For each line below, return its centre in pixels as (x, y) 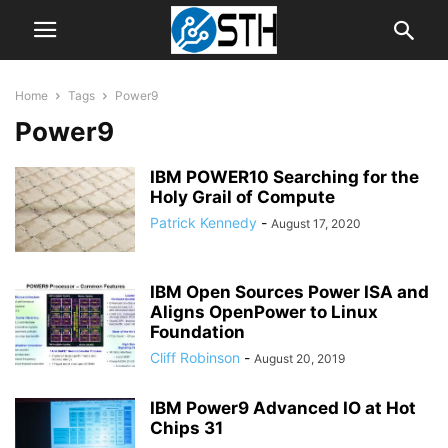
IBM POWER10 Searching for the (284, 177)
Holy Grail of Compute (242, 197)
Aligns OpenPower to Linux (264, 312)
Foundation (197, 332)
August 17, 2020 (316, 223)
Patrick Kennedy (203, 222)
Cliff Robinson (195, 357)
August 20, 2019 (299, 358)
